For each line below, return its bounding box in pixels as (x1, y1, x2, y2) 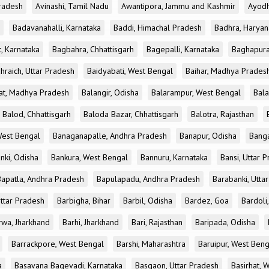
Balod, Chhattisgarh (2, 109, 71, 119)
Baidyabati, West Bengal (87, 65, 173, 76)
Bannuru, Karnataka (141, 152, 208, 163)
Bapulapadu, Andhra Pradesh (97, 174, 200, 184)
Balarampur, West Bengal (151, 87, 241, 98)
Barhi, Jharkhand (62, 217, 119, 228)
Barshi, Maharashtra (116, 238, 186, 249)
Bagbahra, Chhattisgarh (52, 44, 134, 55)
